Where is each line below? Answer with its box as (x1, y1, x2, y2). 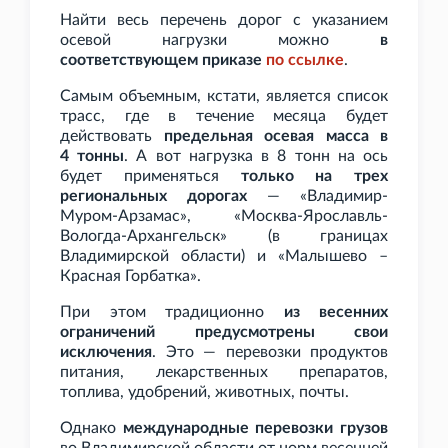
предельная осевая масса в (163, 128, 388, 145)
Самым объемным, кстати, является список (60, 88, 388, 105)
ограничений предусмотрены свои (60, 324, 388, 341)
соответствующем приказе (60, 52, 266, 69)
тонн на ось (294, 148, 389, 165)
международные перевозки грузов (122, 420, 389, 437)
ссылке (288, 52, 344, 69)
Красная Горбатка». (60, 268, 201, 285)
